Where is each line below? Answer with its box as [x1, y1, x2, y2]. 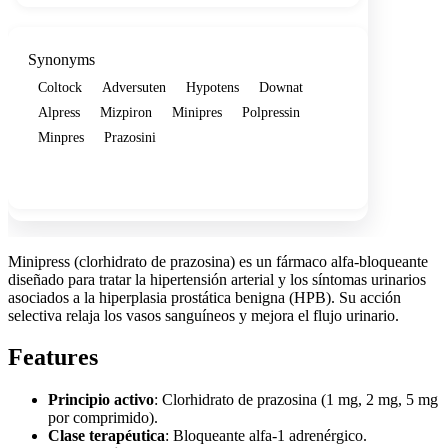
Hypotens [186, 78, 239, 95]
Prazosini [104, 128, 156, 145]
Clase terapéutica [48, 427, 165, 445]
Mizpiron [100, 103, 152, 120]
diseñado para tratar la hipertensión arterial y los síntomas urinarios [8, 270, 426, 288]
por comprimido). [48, 409, 158, 427]
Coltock [38, 78, 82, 95]
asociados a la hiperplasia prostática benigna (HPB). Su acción [8, 288, 401, 306]
